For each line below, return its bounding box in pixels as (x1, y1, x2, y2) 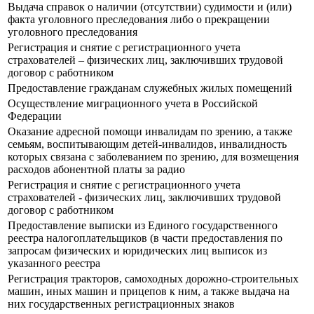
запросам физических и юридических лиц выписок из (8, 245, 267, 257)
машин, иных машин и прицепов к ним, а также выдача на (8, 285, 289, 298)
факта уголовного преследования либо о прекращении (8, 13, 270, 26)
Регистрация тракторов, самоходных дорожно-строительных (8, 273, 299, 285)
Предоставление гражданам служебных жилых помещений (8, 82, 292, 95)
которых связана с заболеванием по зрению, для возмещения (8, 151, 299, 163)
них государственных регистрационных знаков (8, 298, 235, 310)
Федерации (8, 110, 62, 123)
